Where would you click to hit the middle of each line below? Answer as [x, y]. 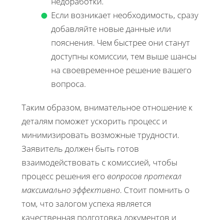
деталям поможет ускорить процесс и [94, 121]
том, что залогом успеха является [86, 204]
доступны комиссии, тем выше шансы [124, 56]
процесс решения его [64, 176]
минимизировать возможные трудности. [100, 135]
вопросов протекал [144, 176]
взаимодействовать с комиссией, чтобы [99, 163]
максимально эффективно [71, 190]
